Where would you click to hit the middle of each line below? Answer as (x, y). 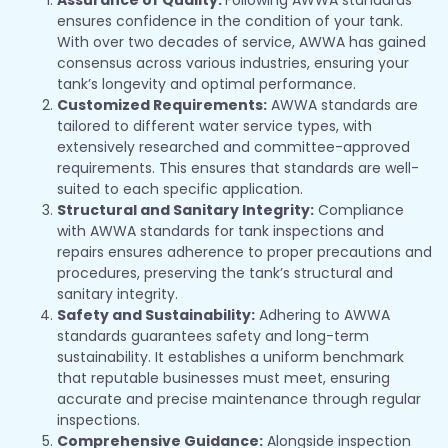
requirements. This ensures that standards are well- (238, 167)
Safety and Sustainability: (156, 314)
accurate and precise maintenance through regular (239, 398)
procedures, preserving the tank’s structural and (225, 272)
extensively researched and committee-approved (233, 146)
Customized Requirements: (162, 104)
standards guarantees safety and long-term (213, 335)
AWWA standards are (342, 104)
